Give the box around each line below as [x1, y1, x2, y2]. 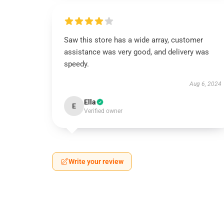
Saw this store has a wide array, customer [64, 35, 203, 44]
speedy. [64, 59, 89, 68]
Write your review [68, 157, 123, 165]
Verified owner [84, 107, 122, 114]
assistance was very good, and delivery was [64, 47, 209, 56]
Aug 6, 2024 [189, 80, 221, 87]
